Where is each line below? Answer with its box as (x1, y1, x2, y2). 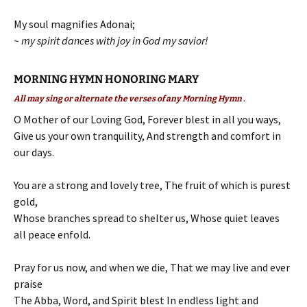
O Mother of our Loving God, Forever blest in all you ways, (14, 112, 281, 126)
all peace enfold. (14, 228, 90, 241)
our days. (14, 145, 54, 159)
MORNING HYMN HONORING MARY (14, 73, 199, 86)
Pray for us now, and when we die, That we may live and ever (14, 260, 290, 274)
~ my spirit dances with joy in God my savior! (14, 34, 208, 47)
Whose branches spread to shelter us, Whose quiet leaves (14, 211, 280, 225)
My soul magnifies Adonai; (14, 17, 135, 31)
